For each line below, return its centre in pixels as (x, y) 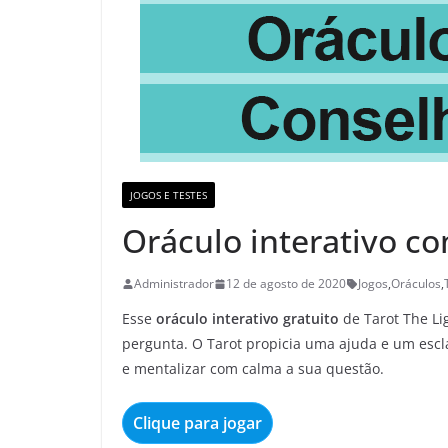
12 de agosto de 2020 (286, 283)
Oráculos (416, 283)
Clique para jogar (197, 423)
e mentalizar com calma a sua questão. (253, 368)
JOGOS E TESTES (168, 195)
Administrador (174, 283)
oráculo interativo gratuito (247, 318)
